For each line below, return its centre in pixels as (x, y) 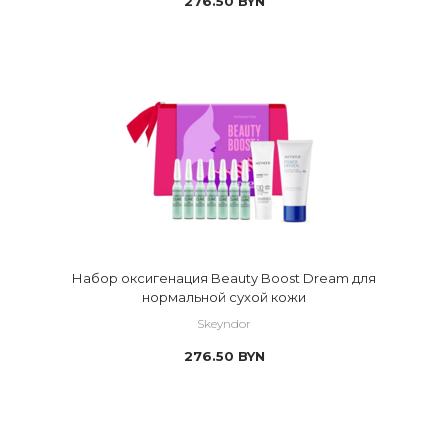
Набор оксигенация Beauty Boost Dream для (224, 278)
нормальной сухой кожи (224, 297)
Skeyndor (224, 323)
